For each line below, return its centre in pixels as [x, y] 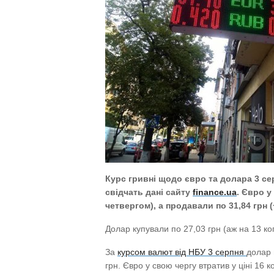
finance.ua [215, 192]
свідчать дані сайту [149, 192]
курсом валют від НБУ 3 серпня [182, 252]
